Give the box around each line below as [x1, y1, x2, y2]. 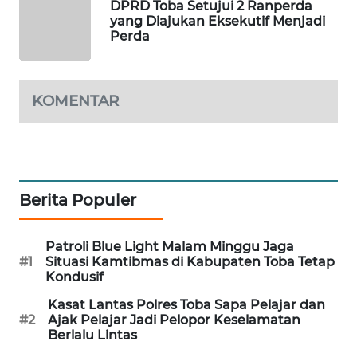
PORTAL [41, 22, 79, 36]
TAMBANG [32, 207, 80, 222]
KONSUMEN [32, 38, 88, 53]
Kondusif [45, 269, 104, 284]
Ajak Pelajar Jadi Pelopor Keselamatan [48, 312, 300, 328]
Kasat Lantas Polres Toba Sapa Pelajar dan [48, 296, 325, 312]
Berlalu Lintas [48, 327, 137, 343]
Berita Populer [19, 190, 136, 210]
